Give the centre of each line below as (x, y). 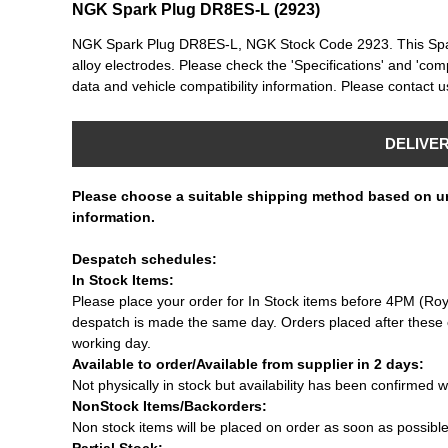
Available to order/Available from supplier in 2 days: (248, 364)
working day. (111, 343)
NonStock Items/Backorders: (169, 406)
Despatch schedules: (144, 259)
